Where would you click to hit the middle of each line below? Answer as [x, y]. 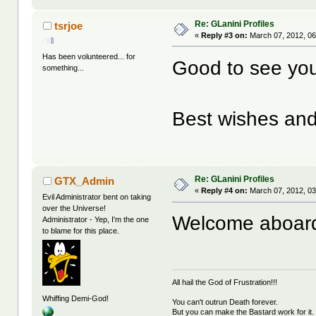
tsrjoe [68, 25]
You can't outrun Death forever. [225, 302]
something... [63, 68]
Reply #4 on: [225, 191]
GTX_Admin [84, 181]
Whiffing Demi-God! [76, 298]
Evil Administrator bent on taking [97, 197]
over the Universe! [74, 208]
